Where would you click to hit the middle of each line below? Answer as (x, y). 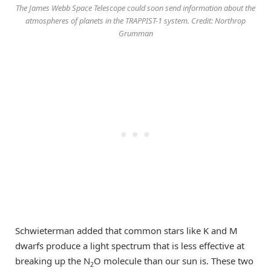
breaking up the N (53, 260)
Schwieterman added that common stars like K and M (126, 230)
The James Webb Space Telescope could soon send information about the (135, 8)
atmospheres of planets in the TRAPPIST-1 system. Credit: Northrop (135, 20)
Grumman (135, 33)
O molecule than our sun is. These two (174, 260)
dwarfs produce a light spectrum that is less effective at (130, 245)
